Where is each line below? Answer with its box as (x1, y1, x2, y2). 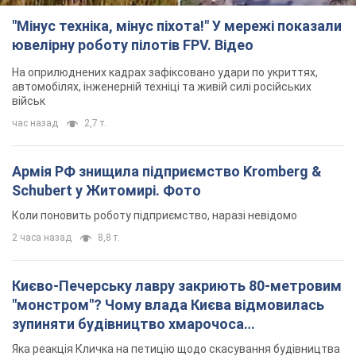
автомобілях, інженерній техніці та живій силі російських (12, 80, 311, 94)
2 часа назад (12, 232, 72, 244)
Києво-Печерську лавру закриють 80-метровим (12, 277, 342, 295)
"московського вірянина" (12, 335, 182, 352)
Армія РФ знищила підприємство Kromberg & (12, 163, 322, 180)
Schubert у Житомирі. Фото (12, 182, 201, 199)
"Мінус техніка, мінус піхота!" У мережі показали (12, 17, 342, 35)
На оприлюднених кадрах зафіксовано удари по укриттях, (12, 66, 318, 79)
